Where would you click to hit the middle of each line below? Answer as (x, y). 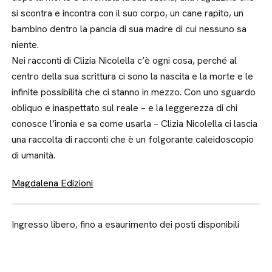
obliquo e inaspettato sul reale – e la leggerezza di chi (125, 108)
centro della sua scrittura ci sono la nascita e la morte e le (133, 76)
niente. (25, 45)
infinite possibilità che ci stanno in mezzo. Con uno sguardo (134, 92)
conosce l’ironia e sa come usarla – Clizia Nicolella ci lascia (135, 124)
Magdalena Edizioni (53, 183)
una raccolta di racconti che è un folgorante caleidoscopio (133, 139)
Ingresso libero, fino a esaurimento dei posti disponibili (126, 224)
